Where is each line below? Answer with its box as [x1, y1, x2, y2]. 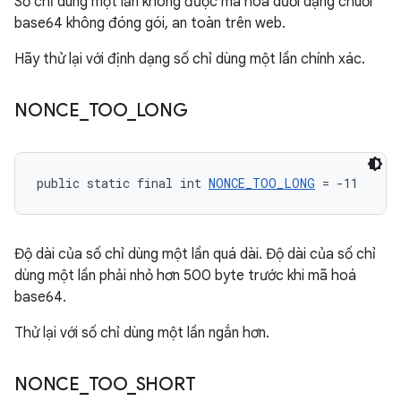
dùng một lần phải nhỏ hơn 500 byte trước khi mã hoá [14, 267, 356, 285]
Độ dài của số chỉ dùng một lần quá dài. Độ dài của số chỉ [14, 245, 376, 263]
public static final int [37, 175, 209, 192]
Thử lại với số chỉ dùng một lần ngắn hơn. [14, 324, 269, 342]
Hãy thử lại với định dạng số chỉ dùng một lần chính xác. [14, 50, 365, 68]
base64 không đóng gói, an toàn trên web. [14, 14, 286, 32]
